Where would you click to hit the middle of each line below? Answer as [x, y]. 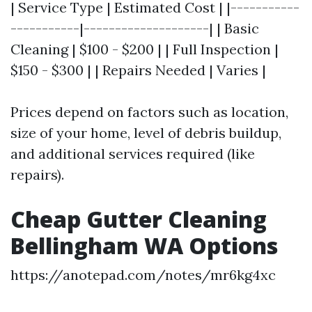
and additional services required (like [133, 154]
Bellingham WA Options [144, 245]
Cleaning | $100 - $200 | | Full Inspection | [145, 49]
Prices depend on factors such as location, [149, 112]
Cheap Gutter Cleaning [139, 219]
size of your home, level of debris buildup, [146, 133]
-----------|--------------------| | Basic [135, 28]
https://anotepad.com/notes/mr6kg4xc [143, 275]
